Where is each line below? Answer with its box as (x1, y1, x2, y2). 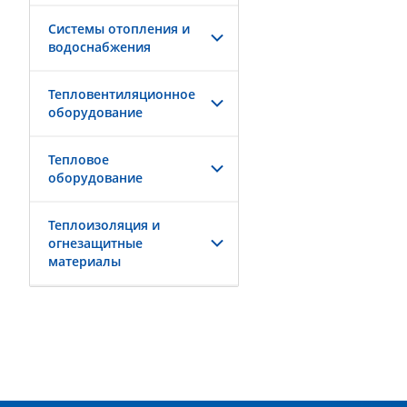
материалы (48, 253, 121, 270)
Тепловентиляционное (48, 85, 195, 103)
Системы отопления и (48, 20, 190, 37)
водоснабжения (48, 38, 151, 55)
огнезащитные (48, 234, 143, 252)
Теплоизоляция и (48, 216, 160, 233)
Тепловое (48, 151, 109, 168)
